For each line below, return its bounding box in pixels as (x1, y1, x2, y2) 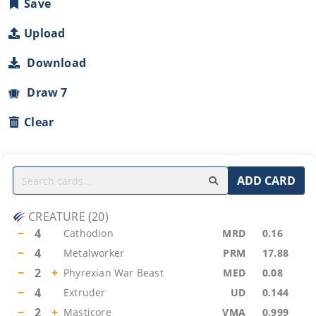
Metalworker (63, 246, 125, 260)
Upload (24, 25, 66, 41)
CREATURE (28, 209, 85, 224)
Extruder (63, 286, 106, 299)
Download (21, 55, 86, 71)
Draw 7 (21, 85, 68, 100)
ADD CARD (237, 173, 296, 188)
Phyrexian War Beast (63, 266, 164, 279)
